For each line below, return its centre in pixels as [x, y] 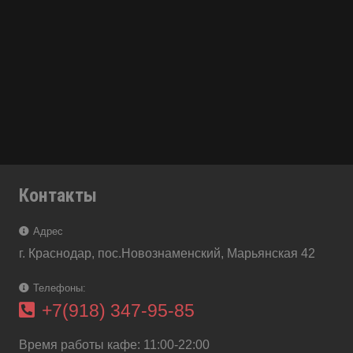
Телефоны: [60, 288]
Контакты [58, 196]
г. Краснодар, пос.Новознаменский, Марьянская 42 [167, 254]
